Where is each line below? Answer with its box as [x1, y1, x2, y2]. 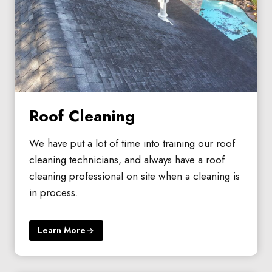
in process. [29, 185, 78, 200]
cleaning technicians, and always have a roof [29, 152, 225, 167]
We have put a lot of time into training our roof [29, 135, 235, 151]
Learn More [38, 224, 86, 237]
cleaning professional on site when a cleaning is [29, 168, 240, 183]
